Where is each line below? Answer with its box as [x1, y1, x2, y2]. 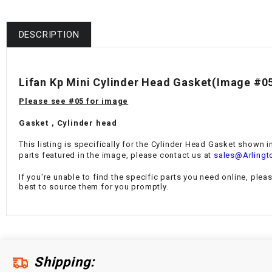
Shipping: [34, 254, 95, 270]
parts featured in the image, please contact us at [19, 151, 212, 160]
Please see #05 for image [19, 97, 129, 106]
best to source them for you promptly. [19, 182, 169, 191]
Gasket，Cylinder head [19, 118, 117, 127]
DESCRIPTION [18, 29, 80, 40]
